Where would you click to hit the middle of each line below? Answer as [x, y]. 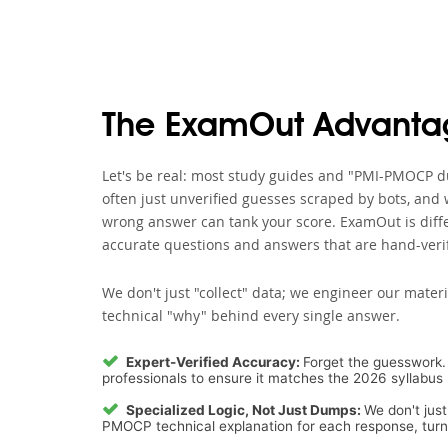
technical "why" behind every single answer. [251, 316]
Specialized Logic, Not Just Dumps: [245, 410]
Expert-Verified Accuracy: [214, 362]
